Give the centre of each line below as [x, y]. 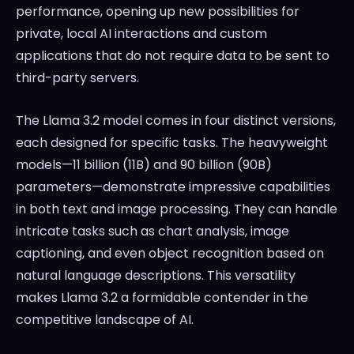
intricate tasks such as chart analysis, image [153, 232]
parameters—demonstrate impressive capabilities [173, 187]
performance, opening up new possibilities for [158, 12]
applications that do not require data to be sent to [173, 56]
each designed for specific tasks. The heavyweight [172, 143]
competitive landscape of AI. [105, 320]
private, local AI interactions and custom [141, 34]
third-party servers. [77, 78]
